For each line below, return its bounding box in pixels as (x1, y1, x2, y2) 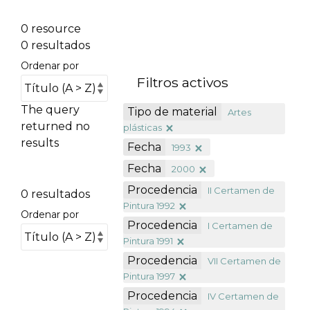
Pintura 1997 (123, 270, 176, 282)
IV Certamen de (208, 290, 280, 302)
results (20, 136, 59, 149)
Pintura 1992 (123, 199, 176, 211)
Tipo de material (127, 104, 218, 118)
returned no (20, 120, 90, 133)
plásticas (123, 121, 163, 133)
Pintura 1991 (123, 235, 174, 246)
